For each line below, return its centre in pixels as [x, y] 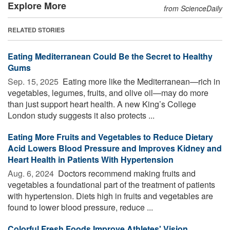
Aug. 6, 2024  [32, 173]
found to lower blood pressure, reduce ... [80, 207]
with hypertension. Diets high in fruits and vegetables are [110, 196]
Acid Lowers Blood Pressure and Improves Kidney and [115, 148]
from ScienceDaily [193, 8]
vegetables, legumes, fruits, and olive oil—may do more [108, 92]
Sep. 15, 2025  [34, 81]
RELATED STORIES [36, 30]
